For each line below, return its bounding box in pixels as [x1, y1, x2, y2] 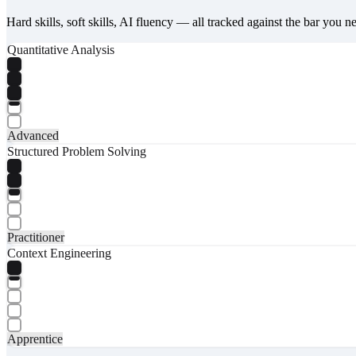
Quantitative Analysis [7, 42, 114, 56]
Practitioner [7, 230, 64, 244]
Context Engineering [7, 246, 111, 260]
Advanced [7, 128, 59, 142]
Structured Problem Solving [7, 144, 146, 158]
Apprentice [7, 331, 63, 346]
